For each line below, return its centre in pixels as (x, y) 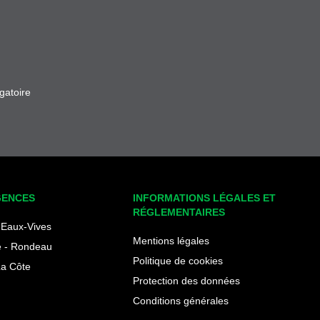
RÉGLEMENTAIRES (179, 212)
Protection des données (186, 280)
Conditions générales (180, 300)
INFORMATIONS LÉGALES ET (204, 197)
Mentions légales (171, 240)
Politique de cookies (177, 260)
